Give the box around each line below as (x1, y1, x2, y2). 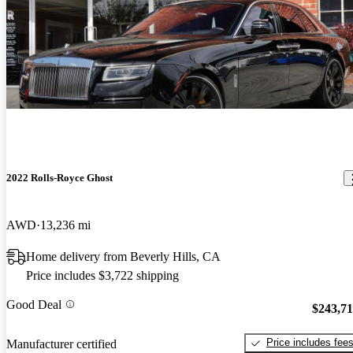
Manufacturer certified (6, 336, 117, 351)
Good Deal (6, 297, 61, 311)
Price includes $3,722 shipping (26, 268, 179, 282)
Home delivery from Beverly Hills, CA (26, 249, 221, 263)
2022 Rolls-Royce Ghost (6, 172, 113, 184)
